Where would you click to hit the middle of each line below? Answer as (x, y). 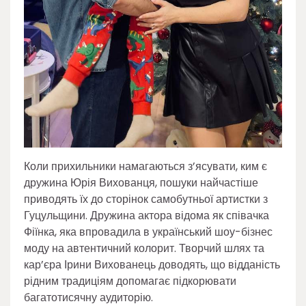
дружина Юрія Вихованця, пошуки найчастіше (141, 182)
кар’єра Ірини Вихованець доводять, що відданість (152, 264)
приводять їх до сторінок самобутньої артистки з (146, 199)
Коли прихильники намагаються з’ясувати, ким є (145, 166)
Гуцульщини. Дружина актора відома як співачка (147, 215)
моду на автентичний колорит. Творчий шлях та (144, 248)
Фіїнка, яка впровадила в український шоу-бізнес (148, 232)
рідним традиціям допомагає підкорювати (130, 281)
